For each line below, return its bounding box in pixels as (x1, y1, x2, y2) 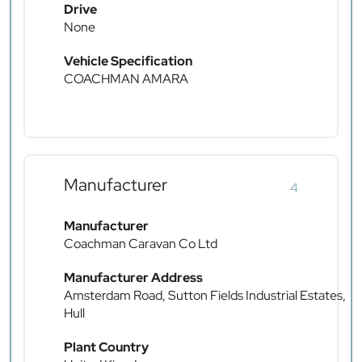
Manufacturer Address (64, 269, 203, 287)
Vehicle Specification (64, 53, 192, 70)
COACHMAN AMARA (64, 70, 188, 88)
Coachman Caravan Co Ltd (64, 235, 217, 253)
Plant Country (64, 339, 149, 356)
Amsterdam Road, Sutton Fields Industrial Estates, (64, 287, 346, 305)
